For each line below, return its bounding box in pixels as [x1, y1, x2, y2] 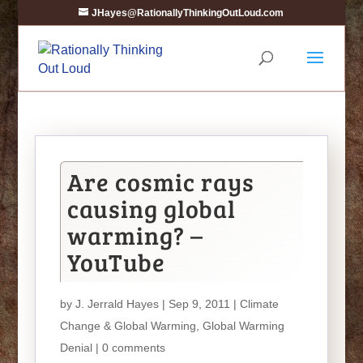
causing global [66, 192, 236, 224]
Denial [59, 341, 92, 354]
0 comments [101, 341, 165, 354]
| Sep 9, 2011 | [158, 297, 240, 310]
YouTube [66, 246, 165, 278]
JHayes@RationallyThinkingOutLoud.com [92, 7, 284, 19]
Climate [239, 297, 279, 310]
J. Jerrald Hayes [75, 297, 159, 310]
